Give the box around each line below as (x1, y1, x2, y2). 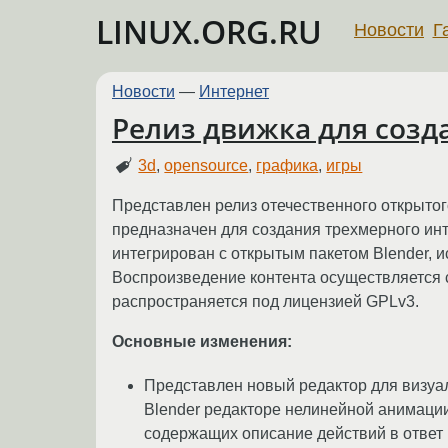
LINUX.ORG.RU (96, 10, 322, 53)
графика (256, 156, 319, 174)
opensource (164, 156, 249, 174)
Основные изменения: (112, 332, 292, 350)
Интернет (199, 83, 269, 100)
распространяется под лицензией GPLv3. (112, 292, 419, 310)
